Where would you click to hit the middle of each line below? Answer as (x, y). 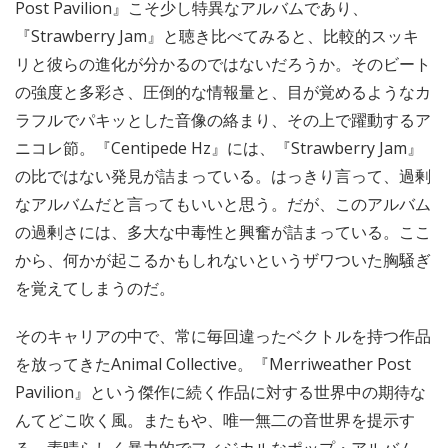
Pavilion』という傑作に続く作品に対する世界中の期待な (220, 392)
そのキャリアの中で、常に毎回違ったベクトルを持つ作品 (223, 336)
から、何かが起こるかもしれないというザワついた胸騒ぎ (223, 260)
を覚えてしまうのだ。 (95, 288)
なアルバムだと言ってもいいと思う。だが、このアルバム (223, 204)
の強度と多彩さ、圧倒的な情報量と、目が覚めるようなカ (223, 92)
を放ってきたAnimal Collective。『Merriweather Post (213, 364)
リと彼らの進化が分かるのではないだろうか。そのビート (223, 64)
